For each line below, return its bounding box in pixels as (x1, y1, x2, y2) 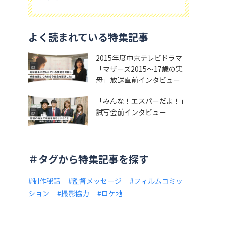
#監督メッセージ (68, 176, 122, 186)
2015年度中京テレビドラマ (96, 52, 182, 63)
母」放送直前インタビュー (96, 74, 180, 85)
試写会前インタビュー (96, 106, 166, 117)
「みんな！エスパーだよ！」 (96, 95, 187, 106)
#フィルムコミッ (130, 176, 183, 186)
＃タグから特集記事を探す (28, 152, 149, 167)
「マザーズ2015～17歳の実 (96, 63, 183, 74)
